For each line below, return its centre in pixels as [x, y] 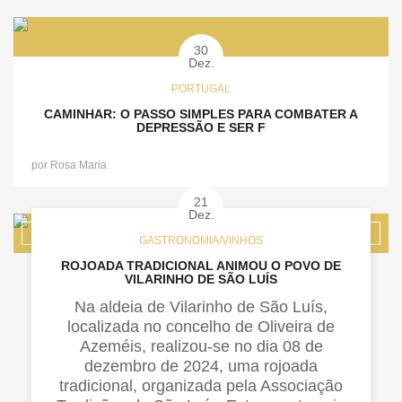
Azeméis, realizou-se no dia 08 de [201, 347]
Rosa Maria [79, 166]
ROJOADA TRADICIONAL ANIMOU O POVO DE [201, 266]
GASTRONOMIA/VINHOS [201, 241]
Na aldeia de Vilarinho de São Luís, [201, 307]
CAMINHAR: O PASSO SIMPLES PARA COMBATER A [201, 114]
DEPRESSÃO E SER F [201, 128]
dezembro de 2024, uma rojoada [201, 367]
